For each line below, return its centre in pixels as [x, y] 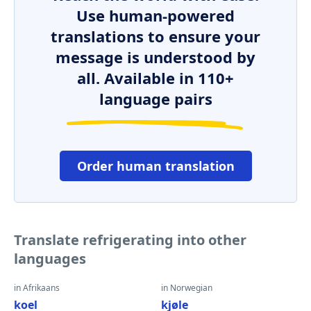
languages [50, 259]
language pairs [155, 99]
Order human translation [155, 166]
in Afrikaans [37, 288]
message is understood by [155, 57]
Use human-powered [155, 15]
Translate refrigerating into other [130, 240]
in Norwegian [187, 288]
